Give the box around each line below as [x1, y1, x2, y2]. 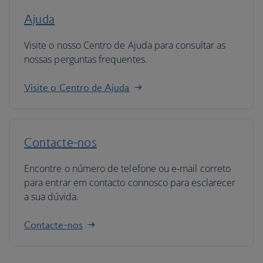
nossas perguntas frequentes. [24, 53, 147, 66]
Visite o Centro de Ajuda [24, 82, 130, 93]
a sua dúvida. [24, 190, 81, 203]
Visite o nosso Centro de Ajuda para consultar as [24, 39, 226, 52]
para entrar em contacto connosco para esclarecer [24, 176, 236, 189]
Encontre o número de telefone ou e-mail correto [24, 162, 231, 175]
